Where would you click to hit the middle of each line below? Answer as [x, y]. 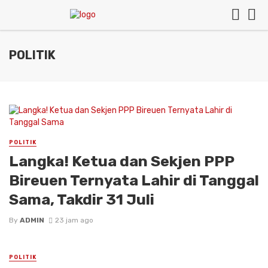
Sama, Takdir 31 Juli [82, 200]
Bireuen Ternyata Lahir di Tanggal [134, 180]
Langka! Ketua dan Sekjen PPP [121, 161]
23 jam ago [74, 220]
